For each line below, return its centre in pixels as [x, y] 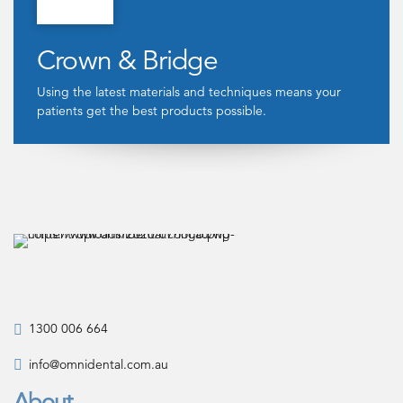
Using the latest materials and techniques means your [189, 91]
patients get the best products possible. [152, 110]
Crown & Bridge [127, 60]
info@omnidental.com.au [99, 364]
